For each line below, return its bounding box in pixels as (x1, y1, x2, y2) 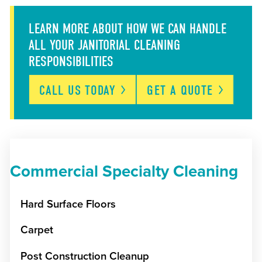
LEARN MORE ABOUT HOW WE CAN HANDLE (28, 20, 226, 37)
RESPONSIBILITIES (28, 53, 113, 70)
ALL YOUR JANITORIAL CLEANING (28, 37, 180, 54)
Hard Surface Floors (20, 197, 116, 211)
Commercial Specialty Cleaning (9, 162, 238, 181)
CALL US (39, 82, 85, 98)
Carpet (20, 223, 53, 237)
